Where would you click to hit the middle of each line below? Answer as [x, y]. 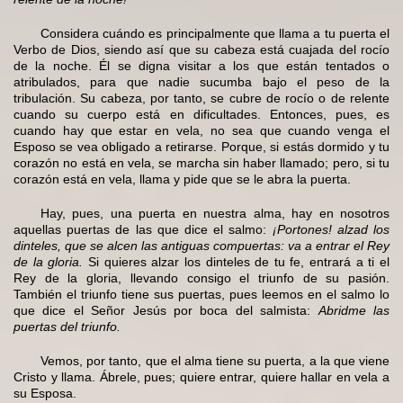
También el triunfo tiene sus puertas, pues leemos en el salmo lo [201, 295]
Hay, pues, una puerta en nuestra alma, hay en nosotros [215, 214]
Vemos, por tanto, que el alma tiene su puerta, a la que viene [215, 361]
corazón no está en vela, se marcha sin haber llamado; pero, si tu [201, 163]
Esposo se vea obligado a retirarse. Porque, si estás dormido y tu [201, 147]
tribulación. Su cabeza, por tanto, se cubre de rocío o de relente [201, 99]
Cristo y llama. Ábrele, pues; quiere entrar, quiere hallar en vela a [201, 377]
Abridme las [354, 311]
